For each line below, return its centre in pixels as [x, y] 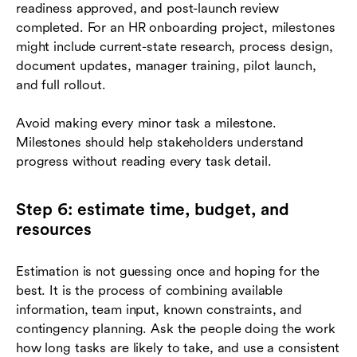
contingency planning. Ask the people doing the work [176, 328]
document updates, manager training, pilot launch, [166, 65]
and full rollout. [61, 84]
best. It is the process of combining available [150, 290]
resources [54, 229]
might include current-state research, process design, [175, 46]
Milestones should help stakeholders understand [160, 142]
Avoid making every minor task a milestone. [146, 123]
